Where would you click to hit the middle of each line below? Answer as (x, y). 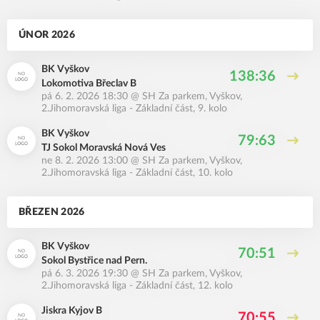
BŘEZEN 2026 (52, 212)
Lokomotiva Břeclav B (89, 84)
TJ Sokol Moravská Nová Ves (104, 148)
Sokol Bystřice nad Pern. (94, 261)
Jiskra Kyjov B (72, 311)
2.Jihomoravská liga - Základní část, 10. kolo (137, 173)
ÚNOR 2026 (47, 35)
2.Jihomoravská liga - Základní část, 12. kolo (137, 286)
